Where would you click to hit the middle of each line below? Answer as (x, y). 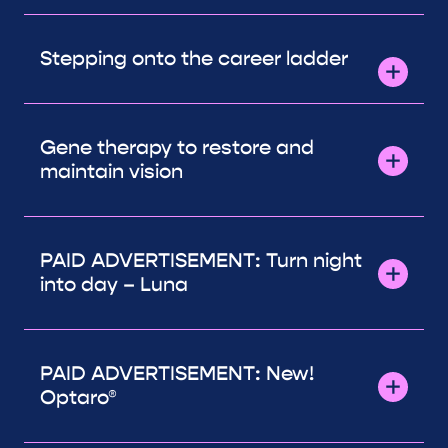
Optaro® (78, 397)
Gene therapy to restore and (177, 147)
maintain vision (111, 171)
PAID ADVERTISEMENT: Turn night (201, 260)
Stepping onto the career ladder (194, 58)
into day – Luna (114, 284)
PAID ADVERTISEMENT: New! (177, 373)
